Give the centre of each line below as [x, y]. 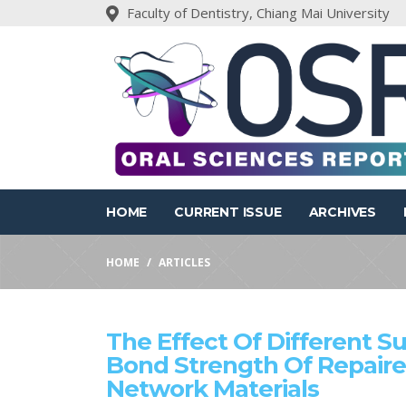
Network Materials [213, 389]
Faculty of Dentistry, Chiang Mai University [258, 13]
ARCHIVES [343, 212]
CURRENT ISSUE [228, 212]
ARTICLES [184, 262]
